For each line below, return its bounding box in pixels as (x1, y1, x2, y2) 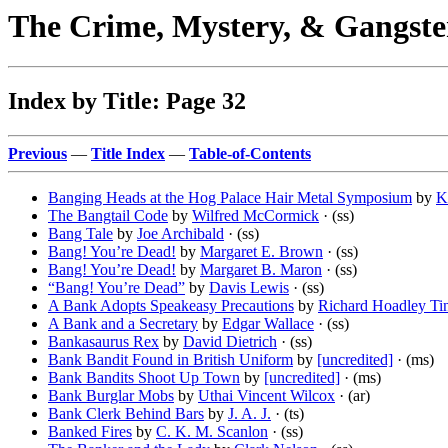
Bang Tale (48, 225, 113, 243)
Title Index (91, 145, 165, 163)
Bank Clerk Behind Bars (48, 405, 204, 423)
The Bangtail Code (48, 207, 168, 225)
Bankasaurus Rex (48, 333, 159, 351)
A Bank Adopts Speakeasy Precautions (48, 297, 294, 315)
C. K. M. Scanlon (156, 423, 268, 441)
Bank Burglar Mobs (48, 387, 174, 405)
